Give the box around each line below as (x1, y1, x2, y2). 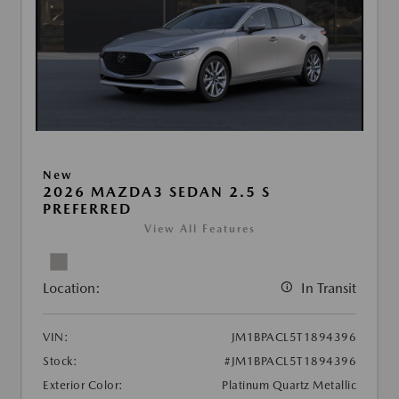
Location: (43, 280, 101, 297)
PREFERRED (43, 200, 132, 218)
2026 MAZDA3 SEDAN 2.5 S (43, 183, 271, 201)
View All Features (143, 223, 256, 236)
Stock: (43, 354, 77, 369)
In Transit (301, 280, 356, 297)
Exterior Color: (43, 379, 124, 393)
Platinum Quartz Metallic (222, 379, 356, 393)
